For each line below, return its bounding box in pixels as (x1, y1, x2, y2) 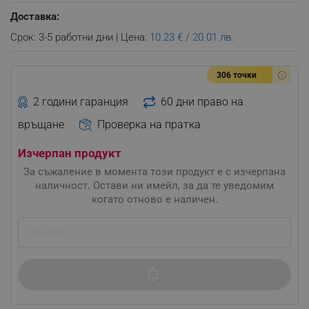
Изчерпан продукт (18, 146, 121, 160)
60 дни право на (160, 94, 243, 108)
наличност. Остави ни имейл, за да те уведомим (35, 179, 274, 192)
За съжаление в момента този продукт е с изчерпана (23, 165, 286, 178)
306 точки (217, 70, 257, 80)
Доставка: (10, 10, 59, 23)
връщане (18, 117, 64, 131)
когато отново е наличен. (91, 192, 218, 206)
